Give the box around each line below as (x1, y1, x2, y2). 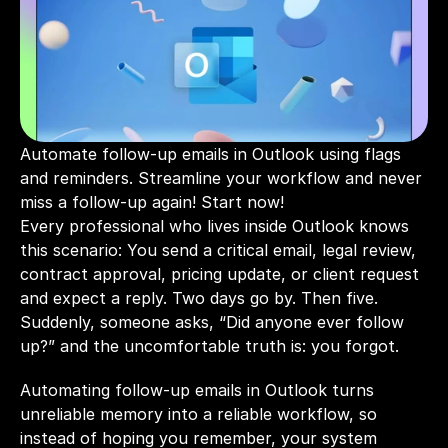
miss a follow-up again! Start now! (20, 192, 284, 212)
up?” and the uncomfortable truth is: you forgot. (20, 336, 399, 356)
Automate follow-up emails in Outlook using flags (20, 144, 401, 164)
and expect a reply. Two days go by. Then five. (20, 288, 378, 308)
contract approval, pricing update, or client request (20, 264, 419, 284)
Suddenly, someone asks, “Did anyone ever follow (20, 312, 404, 332)
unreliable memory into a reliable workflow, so (20, 404, 377, 424)
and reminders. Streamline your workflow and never (20, 168, 422, 188)
